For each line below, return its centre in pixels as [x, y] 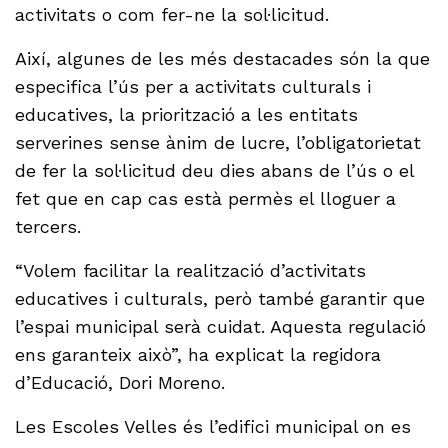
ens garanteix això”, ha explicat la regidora [198, 355]
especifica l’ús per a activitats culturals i [193, 87]
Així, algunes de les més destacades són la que [223, 59]
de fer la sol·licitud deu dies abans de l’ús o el [215, 171]
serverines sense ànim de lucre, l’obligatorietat [218, 143]
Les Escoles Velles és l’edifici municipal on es [213, 427]
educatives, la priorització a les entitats [187, 115]
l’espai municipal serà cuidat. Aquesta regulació [221, 327]
